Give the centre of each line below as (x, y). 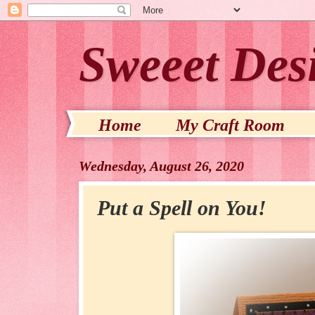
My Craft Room (230, 125)
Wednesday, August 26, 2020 (161, 166)
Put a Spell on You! (182, 208)
